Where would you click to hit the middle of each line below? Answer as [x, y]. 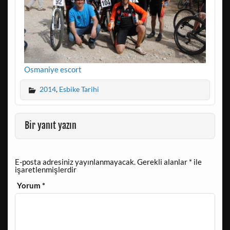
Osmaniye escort [53, 70]
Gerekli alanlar [163, 162]
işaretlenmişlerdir [45, 170]
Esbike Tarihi [79, 89]
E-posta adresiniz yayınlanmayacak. [75, 162]
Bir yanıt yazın [51, 126]
